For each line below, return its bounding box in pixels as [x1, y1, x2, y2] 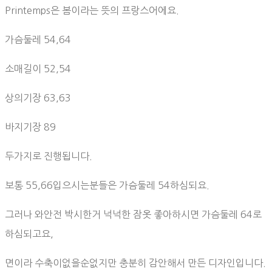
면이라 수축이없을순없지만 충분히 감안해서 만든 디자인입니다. [5, 258, 266, 268]
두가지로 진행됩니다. [5, 151, 92, 161]
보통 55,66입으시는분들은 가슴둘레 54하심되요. [5, 180, 209, 191]
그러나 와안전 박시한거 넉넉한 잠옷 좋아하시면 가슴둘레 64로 [5, 209, 262, 220]
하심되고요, [5, 229, 53, 239]
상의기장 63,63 [5, 93, 71, 103]
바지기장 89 [5, 122, 56, 132]
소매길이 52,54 [5, 64, 71, 74]
